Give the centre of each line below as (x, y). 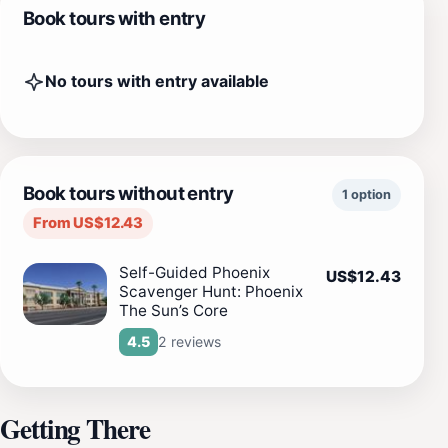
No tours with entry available (157, 81)
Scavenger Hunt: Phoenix (211, 291)
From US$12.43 (88, 222)
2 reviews (189, 341)
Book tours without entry (128, 192)
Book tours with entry (114, 17)
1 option (366, 194)
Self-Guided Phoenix (194, 272)
